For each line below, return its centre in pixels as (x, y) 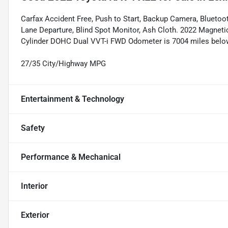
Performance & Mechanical (71, 157)
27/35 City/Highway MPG (63, 63)
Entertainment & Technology (73, 99)
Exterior (35, 215)
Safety (33, 128)
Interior (34, 186)
